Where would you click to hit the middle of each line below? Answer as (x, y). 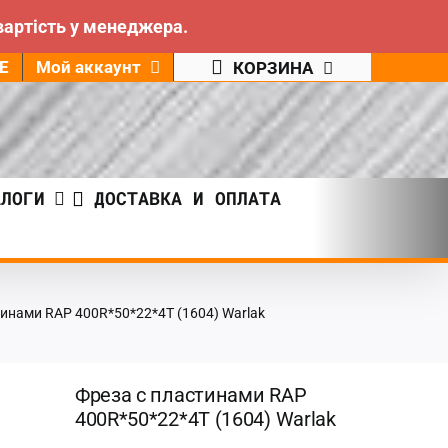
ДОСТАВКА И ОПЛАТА (187, 198)
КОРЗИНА (273, 67)
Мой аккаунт (88, 66)
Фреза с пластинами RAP (190, 395)
